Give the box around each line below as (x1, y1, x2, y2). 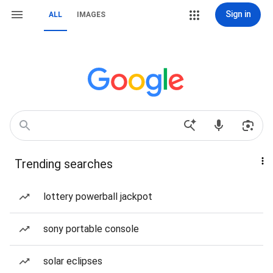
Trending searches (15, 157, 113, 171)
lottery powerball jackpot (43, 191, 152, 202)
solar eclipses (43, 255, 102, 267)
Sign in (225, 9, 251, 19)
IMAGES (77, 10, 105, 19)
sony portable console (43, 223, 139, 235)
